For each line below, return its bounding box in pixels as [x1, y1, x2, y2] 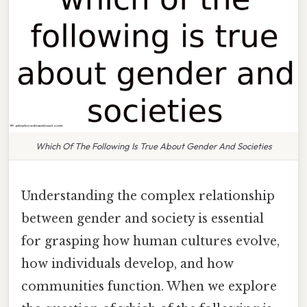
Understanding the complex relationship [21, 188, 275, 204]
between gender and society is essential [21, 210, 264, 226]
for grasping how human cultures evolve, [21, 233, 280, 249]
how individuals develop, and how [21, 256, 234, 271]
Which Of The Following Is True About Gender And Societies [35, 140, 272, 151]
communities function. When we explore [21, 278, 277, 294]
